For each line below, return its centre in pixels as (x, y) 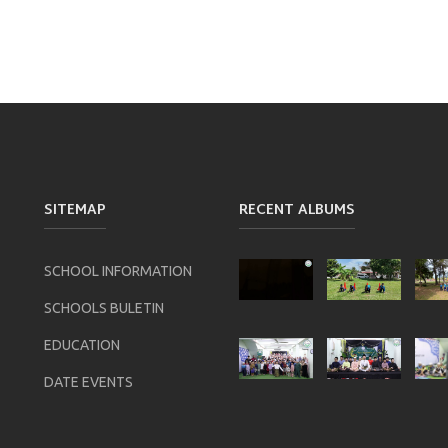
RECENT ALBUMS (297, 210)
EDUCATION (82, 344)
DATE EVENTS (88, 381)
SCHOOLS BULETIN (104, 307)
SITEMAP (75, 210)
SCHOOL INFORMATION (118, 270)
